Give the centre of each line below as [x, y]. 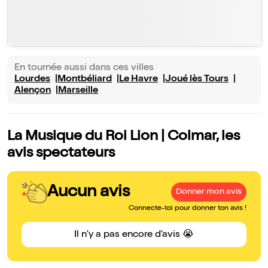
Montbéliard [85, 80]
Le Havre [138, 80]
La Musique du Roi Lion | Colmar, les [124, 137]
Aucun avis [89, 192]
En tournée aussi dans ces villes [84, 68]
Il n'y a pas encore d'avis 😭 [134, 235]
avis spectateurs [61, 154]
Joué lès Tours [197, 80]
